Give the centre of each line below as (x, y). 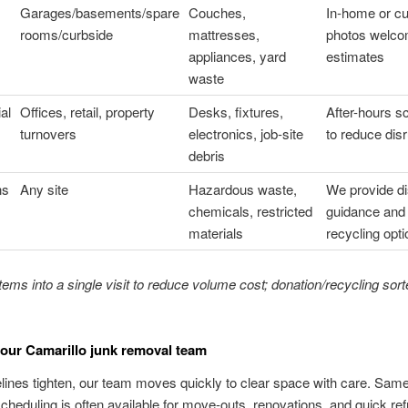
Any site (44, 189)
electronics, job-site (245, 134)
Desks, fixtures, (235, 112)
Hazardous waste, (242, 189)
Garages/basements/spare (99, 13)
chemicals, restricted (250, 211)
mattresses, (224, 35)
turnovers (48, 134)
